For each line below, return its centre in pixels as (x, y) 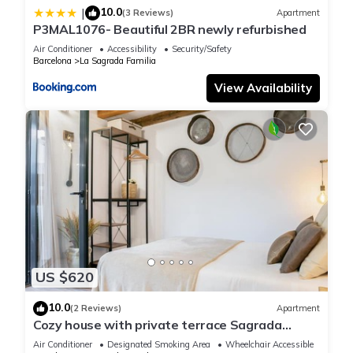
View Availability (263, 87)
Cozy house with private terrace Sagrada (158, 324)
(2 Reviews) (96, 308)
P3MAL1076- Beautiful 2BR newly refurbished (170, 29)
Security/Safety (202, 48)
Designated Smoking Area (159, 344)
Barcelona (52, 60)
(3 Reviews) (148, 13)
